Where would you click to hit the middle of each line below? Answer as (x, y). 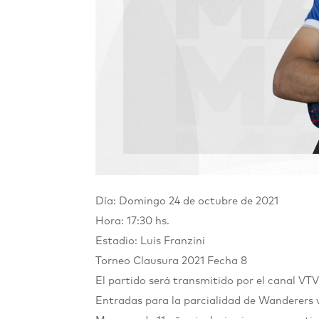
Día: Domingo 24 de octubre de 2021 (187, 201)
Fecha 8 (228, 261)
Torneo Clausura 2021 (152, 261)
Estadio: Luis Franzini (151, 241)
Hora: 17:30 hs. (133, 221)
